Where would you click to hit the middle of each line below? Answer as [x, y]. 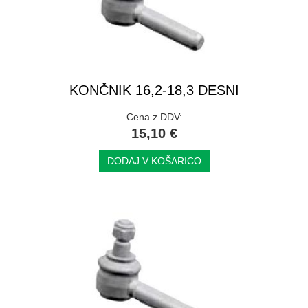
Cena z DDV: [154, 117]
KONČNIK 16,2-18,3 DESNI [154, 90]
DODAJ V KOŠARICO [154, 161]
